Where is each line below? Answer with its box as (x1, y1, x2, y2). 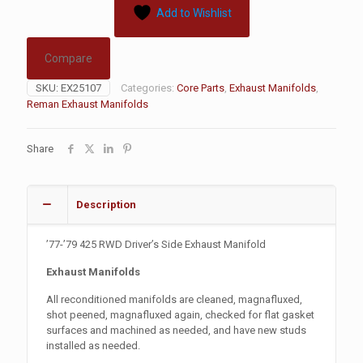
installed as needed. (46, 340, 141, 352)
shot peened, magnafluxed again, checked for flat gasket (46, 309, 315, 321)
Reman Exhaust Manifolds (27, 98, 148, 110)
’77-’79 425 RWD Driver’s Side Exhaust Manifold (46, 238, 267, 250)
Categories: (121, 82, 177, 94)
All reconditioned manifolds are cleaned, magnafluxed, (46, 293, 303, 305)
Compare (45, 52, 92, 65)
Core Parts (177, 82, 224, 94)
